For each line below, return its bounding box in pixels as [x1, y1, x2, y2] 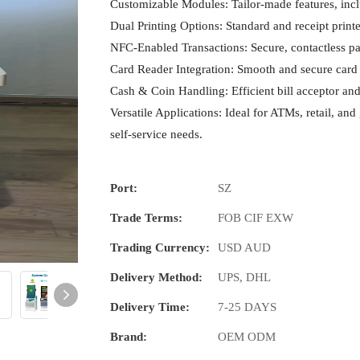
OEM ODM [218, 330, 276, 344]
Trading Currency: [110, 241, 210, 255]
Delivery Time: [110, 301, 190, 314]
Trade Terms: [110, 211, 182, 225]
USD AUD [218, 241, 271, 255]
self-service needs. [110, 128, 202, 141]
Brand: [110, 330, 147, 344]
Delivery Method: [110, 271, 202, 284]
